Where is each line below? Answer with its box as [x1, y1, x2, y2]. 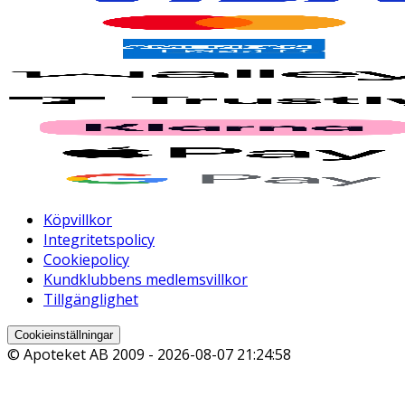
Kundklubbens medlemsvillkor [43, 269, 248, 290]
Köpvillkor [43, 210, 112, 231]
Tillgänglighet [43, 289, 138, 310]
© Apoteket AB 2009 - [7, 344, 157, 365]
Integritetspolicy [43, 230, 155, 250]
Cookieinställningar [14, 328, 113, 343]
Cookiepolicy [43, 250, 129, 270]
